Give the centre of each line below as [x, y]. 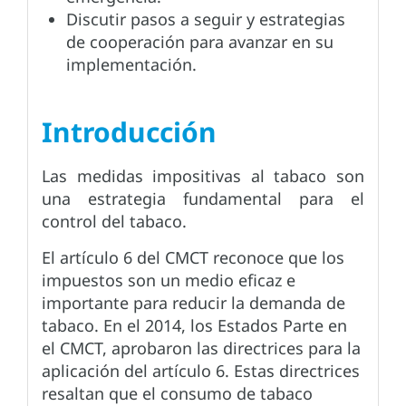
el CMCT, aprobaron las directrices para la [201, 348]
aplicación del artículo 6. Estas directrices [201, 371]
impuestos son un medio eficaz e [169, 280]
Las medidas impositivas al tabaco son [203, 176]
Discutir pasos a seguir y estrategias [206, 19]
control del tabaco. [114, 222]
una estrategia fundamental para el [203, 199]
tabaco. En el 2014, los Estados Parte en [194, 326]
